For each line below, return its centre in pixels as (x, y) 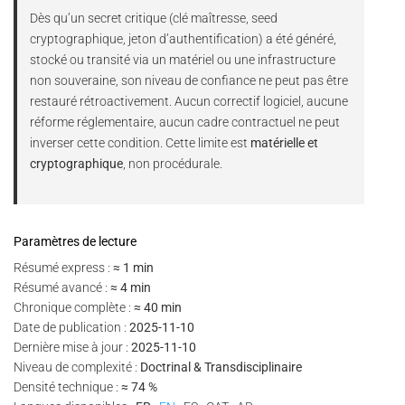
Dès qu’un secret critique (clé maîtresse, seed (154, 19)
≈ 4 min (131, 288)
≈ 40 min (158, 308)
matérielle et (285, 144)
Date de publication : (71, 328)
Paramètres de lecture (75, 242)
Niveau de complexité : (77, 367)
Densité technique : (67, 387)
